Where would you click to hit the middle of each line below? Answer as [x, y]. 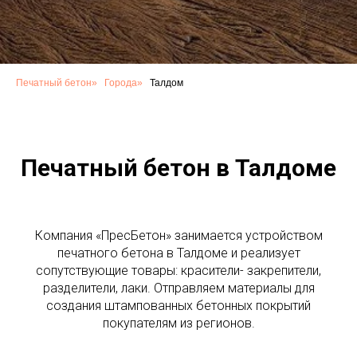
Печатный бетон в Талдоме [178, 168]
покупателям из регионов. [178, 323]
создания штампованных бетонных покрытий [178, 306]
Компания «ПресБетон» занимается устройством [178, 235]
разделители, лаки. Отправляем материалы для [178, 288]
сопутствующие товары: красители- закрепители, [178, 271]
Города [121, 83]
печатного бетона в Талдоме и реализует [178, 253]
